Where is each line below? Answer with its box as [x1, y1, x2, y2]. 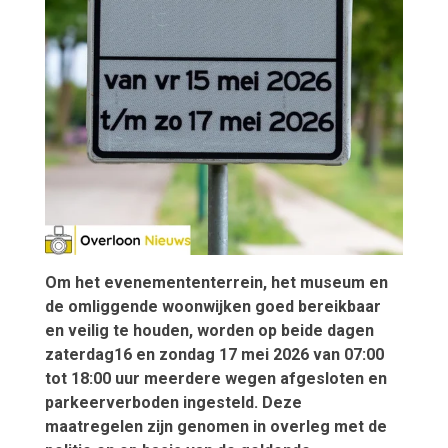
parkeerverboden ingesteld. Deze [44, 392, 302, 412]
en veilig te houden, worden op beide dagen [44, 320, 374, 340]
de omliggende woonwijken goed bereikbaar [44, 296, 381, 316]
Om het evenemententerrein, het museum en [44, 272, 388, 292]
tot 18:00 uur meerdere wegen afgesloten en [44, 368, 387, 388]
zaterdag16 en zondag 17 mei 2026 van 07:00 [44, 344, 384, 364]
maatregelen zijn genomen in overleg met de [44, 416, 387, 436]
